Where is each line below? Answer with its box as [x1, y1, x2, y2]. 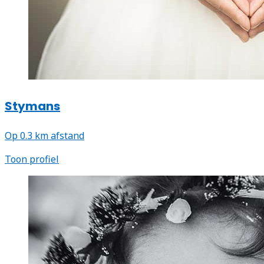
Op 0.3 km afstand [5, 129, 84, 143]
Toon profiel [5, 153, 59, 166]
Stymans [5, 97, 60, 114]
